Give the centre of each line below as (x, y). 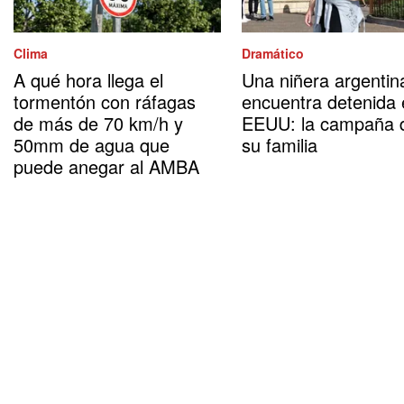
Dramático (273, 54)
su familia (280, 145)
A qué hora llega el (88, 80)
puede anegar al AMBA (106, 167)
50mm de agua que (92, 145)
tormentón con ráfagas (105, 102)
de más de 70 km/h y (98, 124)
